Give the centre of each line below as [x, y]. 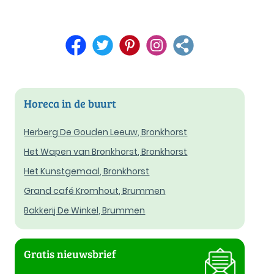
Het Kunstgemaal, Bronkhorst [87, 172]
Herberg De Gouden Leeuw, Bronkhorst [106, 132]
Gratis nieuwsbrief [70, 254]
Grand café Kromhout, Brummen [95, 191]
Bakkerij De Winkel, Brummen [85, 211]
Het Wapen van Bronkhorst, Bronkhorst [106, 152]
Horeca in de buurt [70, 104]
